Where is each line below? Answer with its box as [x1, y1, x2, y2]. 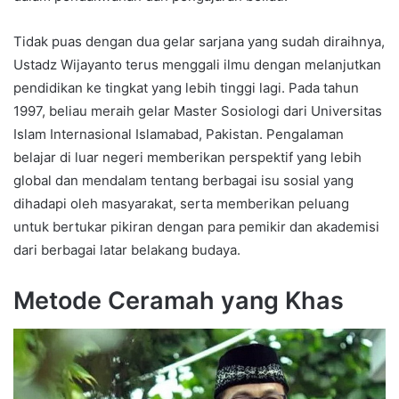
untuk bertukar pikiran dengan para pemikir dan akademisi [13, 217, 379, 235]
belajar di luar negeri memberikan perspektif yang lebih [13, 148, 362, 166]
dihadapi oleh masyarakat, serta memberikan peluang [13, 194, 349, 212]
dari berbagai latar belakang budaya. [13, 240, 240, 258]
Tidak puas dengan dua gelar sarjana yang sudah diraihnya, [13, 32, 385, 50]
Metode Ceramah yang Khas [13, 285, 344, 315]
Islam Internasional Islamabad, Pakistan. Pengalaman [13, 125, 344, 142]
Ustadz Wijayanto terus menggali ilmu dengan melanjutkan [13, 55, 381, 73]
